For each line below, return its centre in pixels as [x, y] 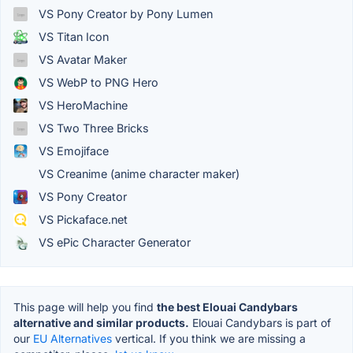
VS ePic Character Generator [113, 243]
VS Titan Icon [72, 37]
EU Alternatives [72, 339]
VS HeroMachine [82, 106]
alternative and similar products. [101, 323]
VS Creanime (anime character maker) [137, 174]
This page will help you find [85, 307]
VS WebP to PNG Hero [97, 83]
